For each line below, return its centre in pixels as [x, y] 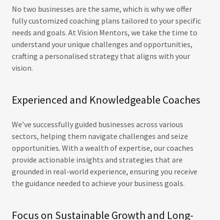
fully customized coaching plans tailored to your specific [106, 21]
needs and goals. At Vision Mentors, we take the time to [105, 33]
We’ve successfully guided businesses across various [97, 124]
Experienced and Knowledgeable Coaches [106, 100]
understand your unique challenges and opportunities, [102, 44]
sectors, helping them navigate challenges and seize [100, 136]
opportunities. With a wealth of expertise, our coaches [103, 148]
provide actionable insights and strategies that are [97, 160]
